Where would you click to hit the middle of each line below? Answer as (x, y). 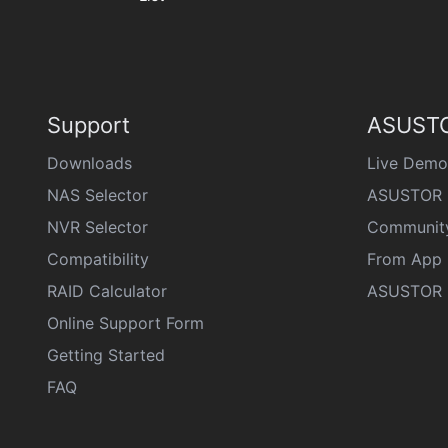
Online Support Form (125, 323)
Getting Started (106, 355)
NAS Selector (97, 195)
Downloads (89, 163)
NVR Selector (97, 227)
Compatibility (98, 259)
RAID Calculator (107, 291)
